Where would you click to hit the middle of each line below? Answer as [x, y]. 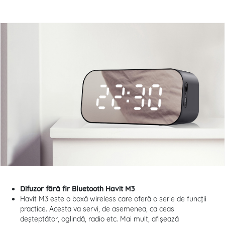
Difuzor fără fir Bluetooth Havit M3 [77, 189]
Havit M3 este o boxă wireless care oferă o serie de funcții [113, 199]
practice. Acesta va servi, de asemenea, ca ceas [97, 209]
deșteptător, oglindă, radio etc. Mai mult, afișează [99, 219]
